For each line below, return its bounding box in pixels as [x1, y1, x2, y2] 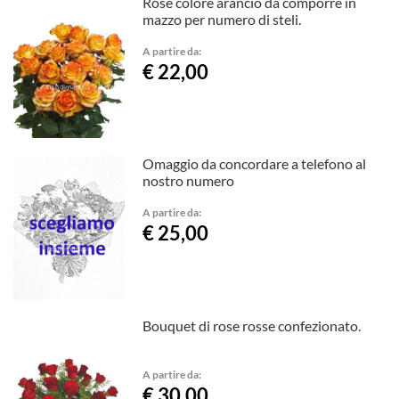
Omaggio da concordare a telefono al [142, 155, 367, 173]
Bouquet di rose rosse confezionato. [142, 317, 362, 335]
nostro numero [142, 172, 235, 190]
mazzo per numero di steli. [142, 10, 302, 28]
